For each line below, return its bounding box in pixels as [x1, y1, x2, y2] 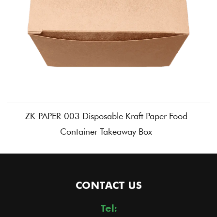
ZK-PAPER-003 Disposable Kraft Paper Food [25, 110, 187, 122]
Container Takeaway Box [60, 125, 152, 137]
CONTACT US [75, 179, 142, 191]
